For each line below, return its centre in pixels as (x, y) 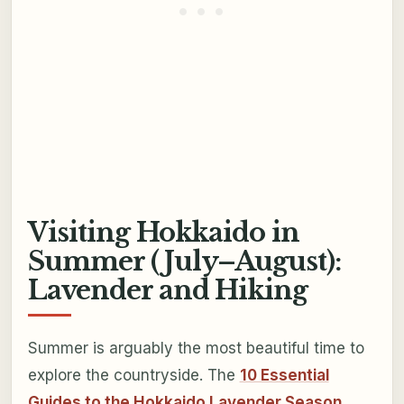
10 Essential (284, 376)
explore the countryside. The (133, 376)
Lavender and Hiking (168, 290)
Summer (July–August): (184, 261)
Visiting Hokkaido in (164, 232)
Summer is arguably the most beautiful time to (196, 349)
